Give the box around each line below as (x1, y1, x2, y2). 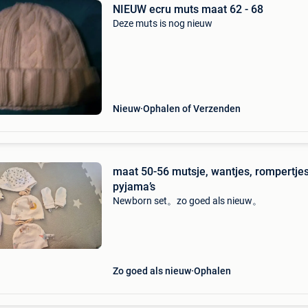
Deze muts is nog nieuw (112, 18, 212, 29)
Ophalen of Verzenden (142, 103, 241, 114)
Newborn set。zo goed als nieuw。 (112, 195, 262, 206)
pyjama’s (112, 180, 155, 193)
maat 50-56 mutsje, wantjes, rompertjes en (112, 165, 172, 178)
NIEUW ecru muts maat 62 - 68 (112, 3, 263, 16)
